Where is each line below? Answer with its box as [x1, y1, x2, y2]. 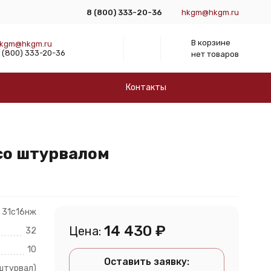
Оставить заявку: [103, 256, 189, 267]
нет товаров [191, 50, 239, 59]
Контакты [126, 82, 167, 93]
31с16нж [1, 207, 36, 217]
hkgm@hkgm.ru [181, 7, 239, 17]
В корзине [191, 38, 230, 47]
